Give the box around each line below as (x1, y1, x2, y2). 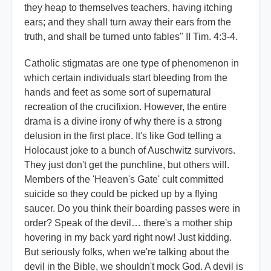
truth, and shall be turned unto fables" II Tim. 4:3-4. (24, 31, 238, 42)
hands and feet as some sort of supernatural (24, 87, 211, 98)
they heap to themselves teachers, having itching (24, 2, 232, 13)
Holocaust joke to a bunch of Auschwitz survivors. (24, 145, 235, 156)
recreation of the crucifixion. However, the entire (24, 102, 227, 113)
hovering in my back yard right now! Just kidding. (24, 232, 232, 243)
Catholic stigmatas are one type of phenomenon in (24, 58, 239, 69)
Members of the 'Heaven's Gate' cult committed (24, 174, 224, 185)
